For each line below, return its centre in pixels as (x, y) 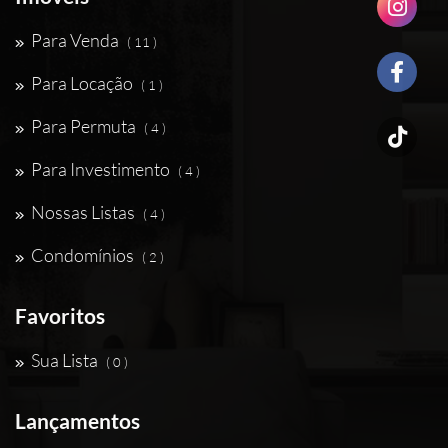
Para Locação (82, 83)
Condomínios (82, 255)
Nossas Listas (83, 212)
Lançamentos (77, 420)
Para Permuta (83, 126)
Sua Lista (64, 360)
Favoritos (60, 315)
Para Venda (75, 40)
